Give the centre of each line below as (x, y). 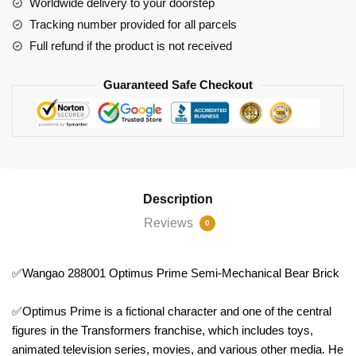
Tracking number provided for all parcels (133, 25)
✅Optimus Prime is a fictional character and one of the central (172, 311)
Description (178, 199)
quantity (31, 35)
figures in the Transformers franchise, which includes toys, (163, 330)
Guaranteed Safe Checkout (178, 85)
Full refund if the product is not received (131, 46)
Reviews (170, 222)
